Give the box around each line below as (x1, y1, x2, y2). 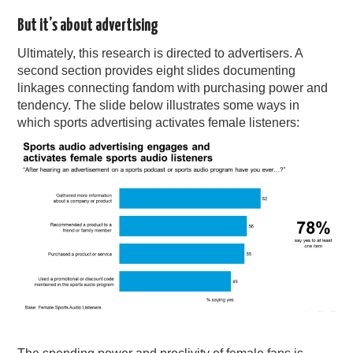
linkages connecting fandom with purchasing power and (17, 81, 329, 95)
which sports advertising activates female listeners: (17, 116, 300, 130)
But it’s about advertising (17, 18, 159, 35)
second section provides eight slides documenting (17, 64, 296, 78)
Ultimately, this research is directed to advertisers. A (17, 46, 303, 61)
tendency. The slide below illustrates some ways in (17, 98, 300, 113)
